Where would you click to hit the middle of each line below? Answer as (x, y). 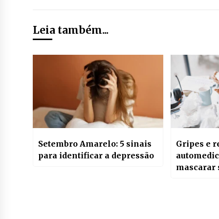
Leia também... (71, 30)
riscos (189, 179)
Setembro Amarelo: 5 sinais (95, 144)
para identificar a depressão (96, 155)
